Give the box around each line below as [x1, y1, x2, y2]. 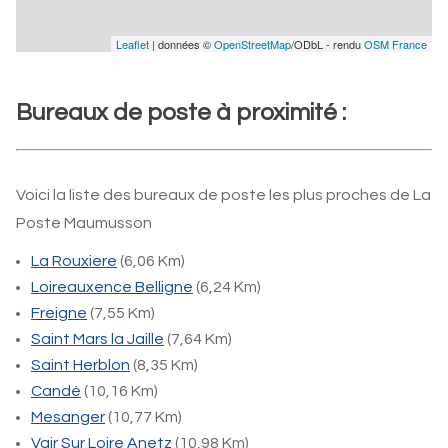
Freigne [31, 305, 87, 321]
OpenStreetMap [214, 36, 291, 52]
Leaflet [116, 36, 149, 52]
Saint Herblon [31, 357, 130, 373]
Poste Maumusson [16, 215, 152, 231]
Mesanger [31, 409, 105, 425]
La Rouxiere [31, 253, 117, 269]
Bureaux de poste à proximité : [16, 100, 346, 125]
